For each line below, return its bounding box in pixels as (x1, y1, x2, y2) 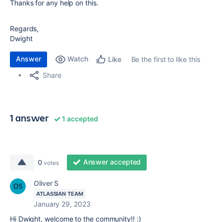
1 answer (10, 111, 49, 124)
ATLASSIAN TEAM (36, 190, 83, 197)
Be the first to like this (131, 55, 200, 63)
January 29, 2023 (34, 200, 91, 208)
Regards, (10, 24, 39, 33)
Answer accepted (83, 158, 141, 166)
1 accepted (60, 114, 98, 123)
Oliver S (34, 179, 59, 187)
